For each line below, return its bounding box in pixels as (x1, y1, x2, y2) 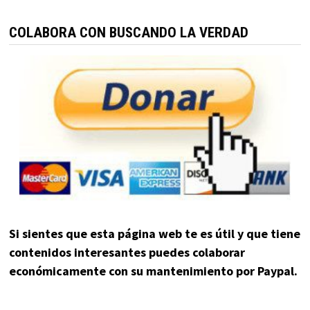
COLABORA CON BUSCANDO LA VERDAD (8, 24, 248, 42)
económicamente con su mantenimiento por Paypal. (8, 262, 298, 279)
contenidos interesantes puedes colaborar (8, 244, 245, 260)
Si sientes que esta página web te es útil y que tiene (8, 225, 300, 241)
